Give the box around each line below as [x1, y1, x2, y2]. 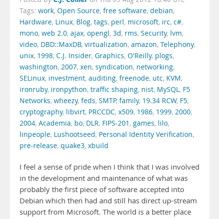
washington [20, 63, 58, 71]
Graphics [95, 51, 124, 60]
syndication [95, 63, 133, 71]
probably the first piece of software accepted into [20, 185, 184, 194]
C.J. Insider [56, 51, 91, 60]
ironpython [51, 85, 87, 94]
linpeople [20, 130, 50, 139]
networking [136, 63, 173, 71]
